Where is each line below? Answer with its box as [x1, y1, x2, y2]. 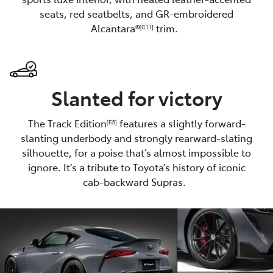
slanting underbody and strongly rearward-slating [21, 130, 252, 144]
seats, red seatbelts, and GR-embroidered [40, 6, 233, 20]
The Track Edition [27, 116, 107, 130]
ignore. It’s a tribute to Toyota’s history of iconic [27, 160, 246, 174]
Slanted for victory [51, 83, 222, 111]
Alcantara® [90, 21, 140, 35]
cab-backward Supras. [82, 174, 191, 188]
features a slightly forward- [116, 116, 246, 130]
